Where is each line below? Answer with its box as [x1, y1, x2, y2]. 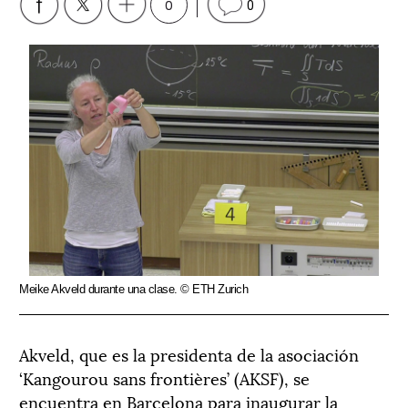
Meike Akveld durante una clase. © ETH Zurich [19, 281, 248, 296]
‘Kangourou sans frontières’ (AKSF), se [19, 364, 310, 390]
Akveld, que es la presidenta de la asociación [19, 341, 359, 366]
